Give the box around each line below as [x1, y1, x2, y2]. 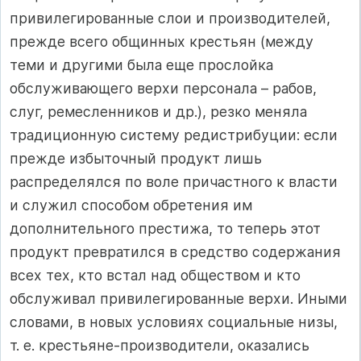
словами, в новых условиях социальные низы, [10, 313, 338, 331]
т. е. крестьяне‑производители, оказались [10, 337, 309, 355]
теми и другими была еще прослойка [10, 56, 273, 74]
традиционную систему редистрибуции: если [10, 127, 338, 144]
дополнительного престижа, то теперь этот [10, 220, 321, 238]
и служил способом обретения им [10, 197, 252, 214]
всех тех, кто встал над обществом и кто [10, 267, 301, 284]
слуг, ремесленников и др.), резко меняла [10, 103, 307, 121]
